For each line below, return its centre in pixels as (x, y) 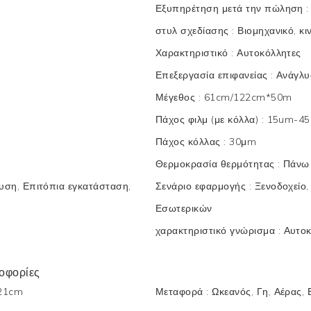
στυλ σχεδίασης (194, 30)
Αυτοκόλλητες (269, 52)
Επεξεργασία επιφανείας (213, 75)
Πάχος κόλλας (190, 141)
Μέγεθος (177, 97)
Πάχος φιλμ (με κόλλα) (209, 119)
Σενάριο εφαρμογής (202, 186)
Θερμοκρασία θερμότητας (217, 163)
